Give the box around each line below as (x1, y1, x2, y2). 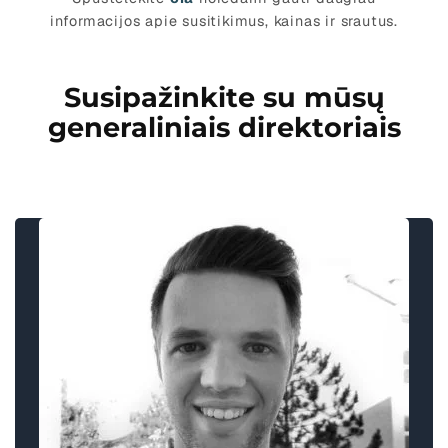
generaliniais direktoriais (47, 111, 401, 145)
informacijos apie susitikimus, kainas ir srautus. (49, 12, 399, 31)
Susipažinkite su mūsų (63, 81, 385, 115)
